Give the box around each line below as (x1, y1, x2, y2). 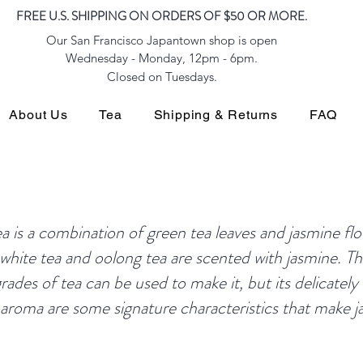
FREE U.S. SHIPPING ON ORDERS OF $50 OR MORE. (16, 7, 307, 25)
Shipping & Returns (153, 107, 279, 122)
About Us (9, 107, 68, 122)
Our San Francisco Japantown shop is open (46, 32, 277, 48)
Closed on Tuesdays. (106, 69, 217, 84)
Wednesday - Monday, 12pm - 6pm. (66, 50, 258, 66)
